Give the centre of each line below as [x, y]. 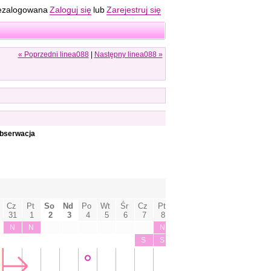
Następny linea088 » [128, 54]
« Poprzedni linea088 [53, 54]
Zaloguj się [70, 10]
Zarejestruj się [133, 10]
